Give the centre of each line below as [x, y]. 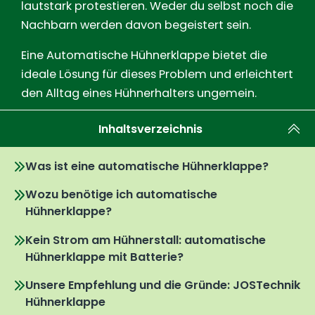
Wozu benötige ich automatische [122, 195]
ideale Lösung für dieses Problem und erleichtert [157, 75]
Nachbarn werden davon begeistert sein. [136, 25]
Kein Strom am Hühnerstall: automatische [146, 240]
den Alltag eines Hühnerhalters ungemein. [139, 94]
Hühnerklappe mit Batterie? [105, 257]
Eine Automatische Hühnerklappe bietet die [144, 56]
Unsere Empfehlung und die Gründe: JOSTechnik [163, 285]
